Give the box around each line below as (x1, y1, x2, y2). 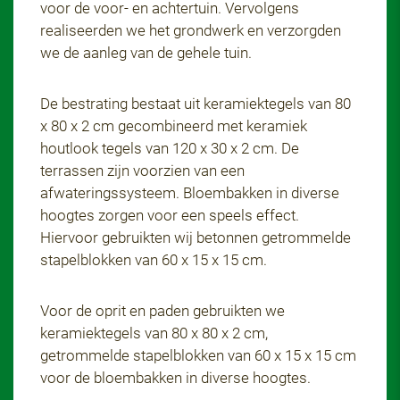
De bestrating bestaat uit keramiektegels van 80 (40, 95, 351, 112)
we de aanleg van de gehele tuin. (40, 44, 255, 62)
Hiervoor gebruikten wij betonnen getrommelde (40, 229, 351, 246)
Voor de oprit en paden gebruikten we (40, 302, 285, 320)
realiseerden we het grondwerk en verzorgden (40, 21, 341, 39)
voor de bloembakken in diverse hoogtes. (40, 369, 311, 387)
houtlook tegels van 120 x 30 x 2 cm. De (40, 139, 299, 157)
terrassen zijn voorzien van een (40, 162, 245, 179)
